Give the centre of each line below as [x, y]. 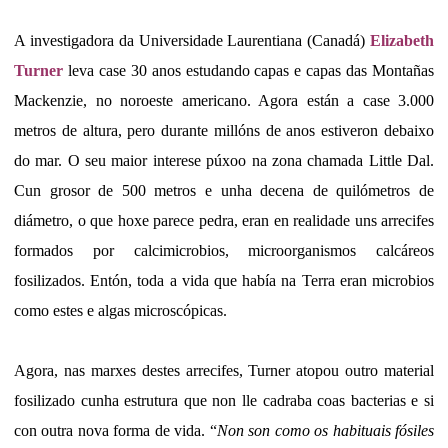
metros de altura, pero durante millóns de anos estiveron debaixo [224, 131]
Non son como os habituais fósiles [325, 431]
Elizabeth [400, 41]
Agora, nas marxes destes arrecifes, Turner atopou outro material [224, 371]
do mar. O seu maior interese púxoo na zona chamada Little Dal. [224, 161]
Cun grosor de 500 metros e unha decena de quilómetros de [224, 191]
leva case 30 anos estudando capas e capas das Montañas [251, 71]
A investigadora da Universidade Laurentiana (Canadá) [190, 41]
